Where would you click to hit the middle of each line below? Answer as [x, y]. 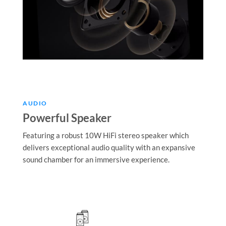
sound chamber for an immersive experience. [96, 160]
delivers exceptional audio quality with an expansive [109, 148]
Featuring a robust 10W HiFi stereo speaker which [106, 135]
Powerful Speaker [67, 118]
